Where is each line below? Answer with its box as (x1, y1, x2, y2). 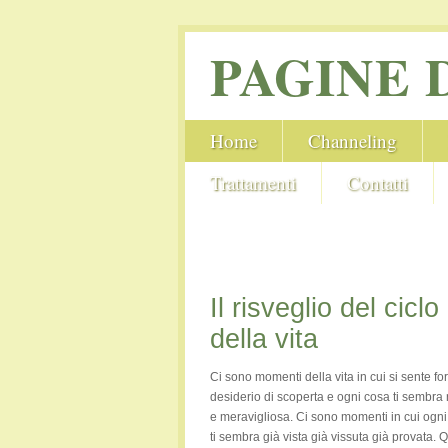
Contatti (346, 170, 408, 195)
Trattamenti (209, 170, 296, 195)
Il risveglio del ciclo (209, 293, 439, 323)
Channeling (307, 128, 397, 153)
